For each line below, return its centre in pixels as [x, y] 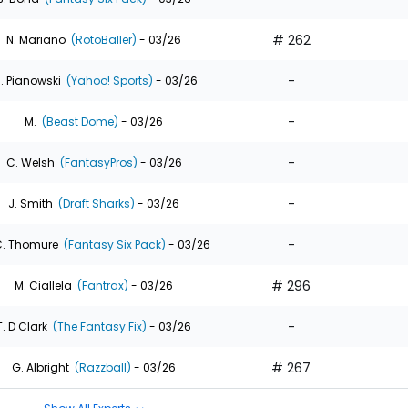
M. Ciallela [43, 285]
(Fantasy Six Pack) [113, 244]
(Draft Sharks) [95, 203]
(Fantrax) [102, 285]
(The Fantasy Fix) [98, 326]
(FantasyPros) [97, 162]
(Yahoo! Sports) [108, 80]
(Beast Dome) [79, 121]
